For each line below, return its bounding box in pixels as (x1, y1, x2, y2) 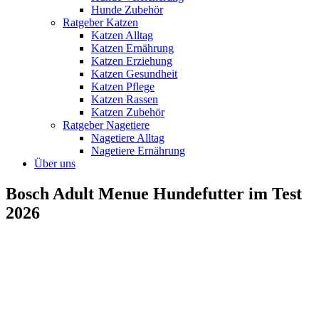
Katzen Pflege (91, 80, 155, 93)
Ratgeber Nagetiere (63, 118, 150, 131)
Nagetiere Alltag (91, 131, 164, 144)
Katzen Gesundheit (91, 67, 177, 80)
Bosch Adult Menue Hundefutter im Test (6, 184, 302, 203)
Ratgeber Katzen (63, 16, 138, 28)
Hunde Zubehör (91, 3, 163, 16)
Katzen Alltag (91, 28, 153, 41)
